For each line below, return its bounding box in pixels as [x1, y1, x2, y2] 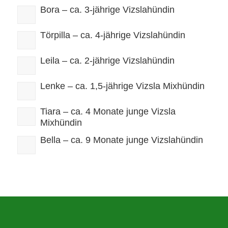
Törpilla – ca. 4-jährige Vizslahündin [40, 30, 185, 40]
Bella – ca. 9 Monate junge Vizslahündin [40, 134, 203, 145]
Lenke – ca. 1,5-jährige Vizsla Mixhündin [40, 80, 205, 91]
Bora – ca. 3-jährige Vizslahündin [40, 4, 175, 15]
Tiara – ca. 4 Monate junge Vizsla [40, 106, 176, 117]
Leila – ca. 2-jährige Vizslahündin [40, 55, 175, 66]
